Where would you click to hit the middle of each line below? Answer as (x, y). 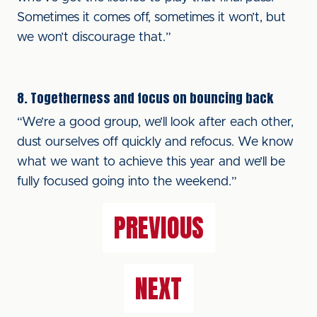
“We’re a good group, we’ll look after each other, (155, 122)
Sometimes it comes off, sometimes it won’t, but (151, 18)
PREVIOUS (158, 228)
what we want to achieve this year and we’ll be (151, 162)
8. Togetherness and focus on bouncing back (145, 98)
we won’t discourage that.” (94, 38)
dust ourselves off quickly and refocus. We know (155, 142)
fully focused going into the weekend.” (127, 182)
